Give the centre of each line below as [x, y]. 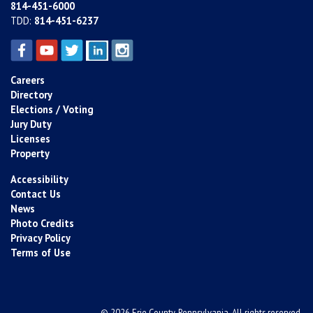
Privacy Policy [41, 238]
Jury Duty [31, 124]
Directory [31, 95]
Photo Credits [42, 224]
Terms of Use [41, 253]
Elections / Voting [52, 110]
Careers [28, 80]
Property [30, 154]
